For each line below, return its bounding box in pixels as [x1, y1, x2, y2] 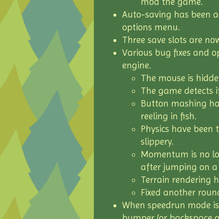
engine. [122, 60, 151, 71]
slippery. [141, 136, 174, 147]
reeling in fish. [141, 111, 197, 122]
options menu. [122, 22, 180, 33]
